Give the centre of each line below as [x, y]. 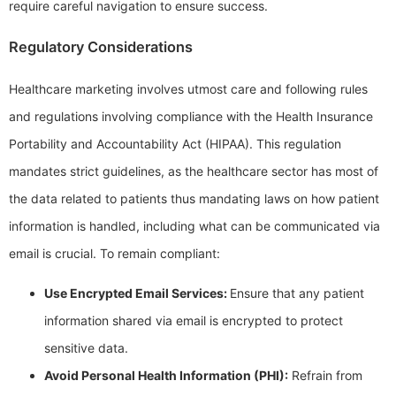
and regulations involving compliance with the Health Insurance [191, 117]
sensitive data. [86, 348]
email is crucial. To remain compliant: [114, 254]
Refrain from [325, 376]
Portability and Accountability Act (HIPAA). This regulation [175, 144]
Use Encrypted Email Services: [137, 293]
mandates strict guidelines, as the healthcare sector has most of [194, 171]
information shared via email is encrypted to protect [194, 321]
